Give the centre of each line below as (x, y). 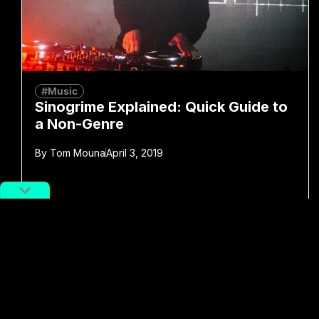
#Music (59, 90)
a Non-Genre (79, 124)
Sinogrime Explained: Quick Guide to (161, 106)
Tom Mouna (76, 152)
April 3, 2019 (135, 152)
